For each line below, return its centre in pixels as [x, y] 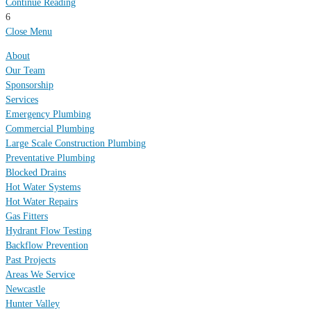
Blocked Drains [36, 173]
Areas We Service [40, 275]
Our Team [25, 71]
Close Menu [29, 32]
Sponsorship [30, 85]
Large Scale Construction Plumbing [76, 144]
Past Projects [31, 260]
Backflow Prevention [47, 246]
